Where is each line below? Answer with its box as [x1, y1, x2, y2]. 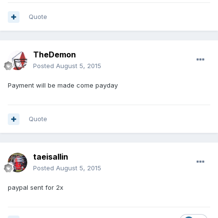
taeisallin [33, 152, 68, 162]
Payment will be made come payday [8, 81, 118, 90]
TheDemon [33, 50, 76, 60]
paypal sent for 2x [8, 183, 63, 192]
